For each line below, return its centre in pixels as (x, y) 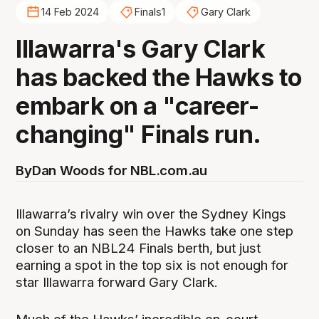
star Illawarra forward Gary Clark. (117, 282)
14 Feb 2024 (70, 12)
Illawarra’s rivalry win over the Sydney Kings (151, 214)
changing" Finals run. (138, 134)
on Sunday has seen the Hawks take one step (155, 231)
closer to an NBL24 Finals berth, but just (138, 248)
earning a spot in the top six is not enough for (152, 265)
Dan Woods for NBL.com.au (119, 170)
